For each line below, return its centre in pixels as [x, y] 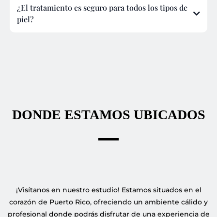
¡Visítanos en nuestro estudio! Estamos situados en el [108, 190]
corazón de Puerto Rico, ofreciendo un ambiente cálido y [108, 202]
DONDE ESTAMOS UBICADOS [108, 115]
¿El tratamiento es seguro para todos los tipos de [102, 8]
